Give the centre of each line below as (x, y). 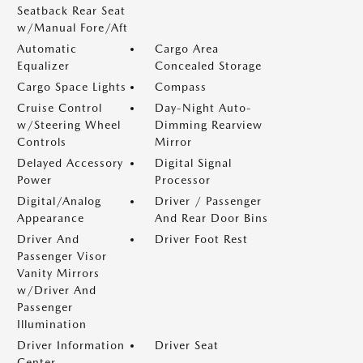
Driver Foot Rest (201, 239)
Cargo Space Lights (72, 87)
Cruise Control (60, 108)
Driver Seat (187, 345)
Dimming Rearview (209, 125)
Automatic (47, 49)
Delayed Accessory (70, 163)
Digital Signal (193, 163)
